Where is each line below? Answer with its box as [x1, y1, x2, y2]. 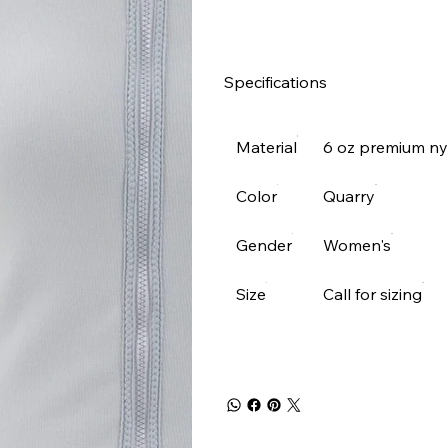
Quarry [323, 186, 375, 207]
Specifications [224, 72, 327, 93]
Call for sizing [323, 284, 422, 305]
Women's [323, 235, 391, 256]
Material [236, 137, 297, 158]
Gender [236, 235, 292, 256]
